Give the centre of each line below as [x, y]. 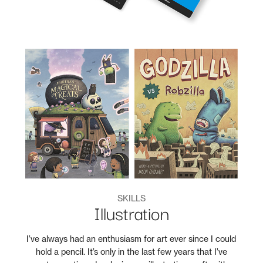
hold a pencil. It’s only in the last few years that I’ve [131, 251]
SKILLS [131, 198]
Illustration [131, 213]
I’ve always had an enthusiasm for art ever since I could [131, 238]
